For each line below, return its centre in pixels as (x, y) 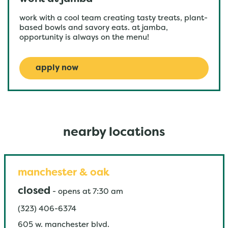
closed (34, 191)
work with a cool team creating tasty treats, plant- (113, 18)
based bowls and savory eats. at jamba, (94, 28)
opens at (74, 192)
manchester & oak (63, 173)
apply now (57, 68)
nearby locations (114, 133)
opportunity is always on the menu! (84, 38)
